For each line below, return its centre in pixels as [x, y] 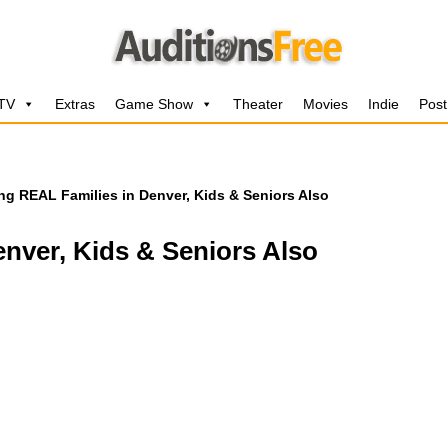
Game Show [154, 104]
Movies [325, 104]
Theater [258, 104]
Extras [75, 104]
